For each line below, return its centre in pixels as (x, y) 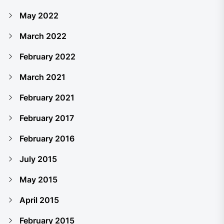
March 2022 (43, 36)
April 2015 (39, 200)
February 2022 (47, 56)
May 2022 (39, 15)
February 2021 (47, 97)
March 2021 (42, 77)
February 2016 (47, 138)
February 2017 (47, 118)
